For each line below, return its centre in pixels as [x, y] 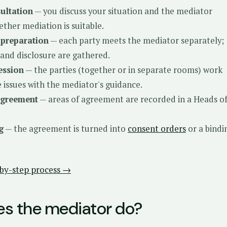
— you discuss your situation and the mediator [123, 11]
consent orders [157, 129]
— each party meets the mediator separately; [136, 41]
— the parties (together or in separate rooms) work [123, 70]
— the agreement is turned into [66, 129]
